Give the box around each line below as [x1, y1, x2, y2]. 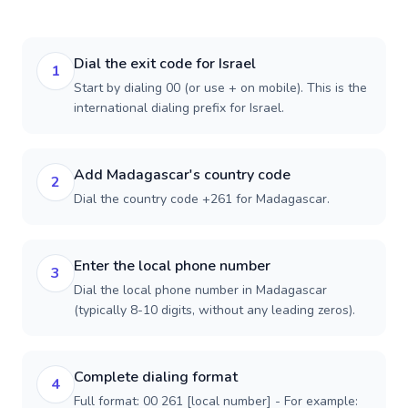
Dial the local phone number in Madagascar [74, 281, 327, 299]
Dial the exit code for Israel [74, 54, 256, 74]
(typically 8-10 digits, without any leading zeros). [74, 301, 355, 319]
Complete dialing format [74, 367, 238, 387]
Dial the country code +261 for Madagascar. [74, 190, 330, 208]
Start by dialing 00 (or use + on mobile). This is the [74, 79, 367, 97]
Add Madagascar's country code [74, 165, 291, 185]
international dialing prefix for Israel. [74, 99, 284, 117]
